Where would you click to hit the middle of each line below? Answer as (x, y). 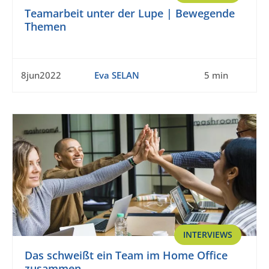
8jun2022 (41, 75)
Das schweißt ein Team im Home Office (126, 255)
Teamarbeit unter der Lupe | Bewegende (130, 14)
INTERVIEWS (208, 235)
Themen (45, 27)
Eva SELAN (116, 75)
